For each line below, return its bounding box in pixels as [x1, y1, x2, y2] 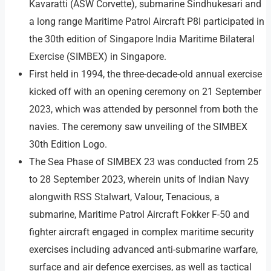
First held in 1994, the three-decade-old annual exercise [29, 68, 262, 80]
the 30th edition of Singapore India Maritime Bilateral [29, 33, 255, 45]
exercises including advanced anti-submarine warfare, [29, 244, 258, 256]
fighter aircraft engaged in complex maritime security [29, 226, 254, 238]
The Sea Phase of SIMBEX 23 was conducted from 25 [29, 156, 258, 168]
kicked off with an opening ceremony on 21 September [29, 86, 261, 98]
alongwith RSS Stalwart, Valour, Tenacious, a [29, 191, 220, 203]
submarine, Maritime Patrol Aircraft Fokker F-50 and [29, 209, 249, 221]
